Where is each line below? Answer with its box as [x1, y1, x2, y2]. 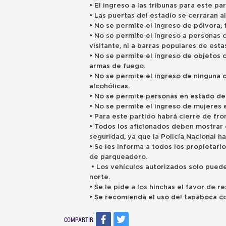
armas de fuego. [89, 63, 145, 70]
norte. [89, 174, 110, 181]
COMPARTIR [64, 215, 93, 224]
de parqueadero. [89, 153, 147, 160]
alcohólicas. [89, 83, 130, 90]
